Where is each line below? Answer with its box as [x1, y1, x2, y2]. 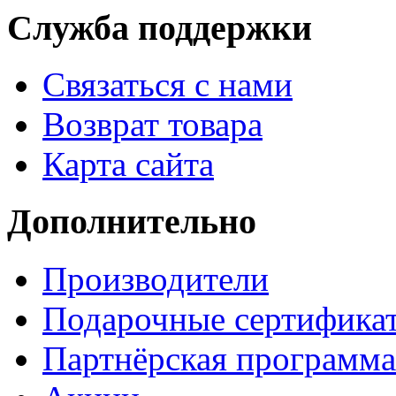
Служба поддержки [7, 7, 312, 48]
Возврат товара [42, 105, 263, 144]
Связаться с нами [42, 65, 293, 104]
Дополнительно [7, 202, 256, 242]
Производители [42, 259, 269, 298]
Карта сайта [42, 145, 214, 184]
